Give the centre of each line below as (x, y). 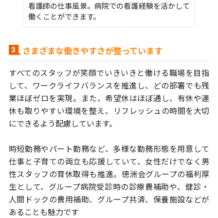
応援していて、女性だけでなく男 (149, 161)
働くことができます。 (64, 17)
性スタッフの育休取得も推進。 (65, 174)
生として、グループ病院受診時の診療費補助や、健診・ (109, 187)
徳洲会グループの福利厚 (165, 174)
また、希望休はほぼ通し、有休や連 (145, 98)
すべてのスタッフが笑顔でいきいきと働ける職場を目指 (109, 73)
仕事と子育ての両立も (49, 161)
